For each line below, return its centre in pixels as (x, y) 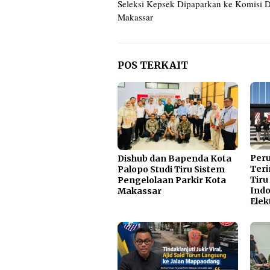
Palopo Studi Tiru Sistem (171, 169)
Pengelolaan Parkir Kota (172, 180)
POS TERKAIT (153, 65)
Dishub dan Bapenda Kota (174, 158)
